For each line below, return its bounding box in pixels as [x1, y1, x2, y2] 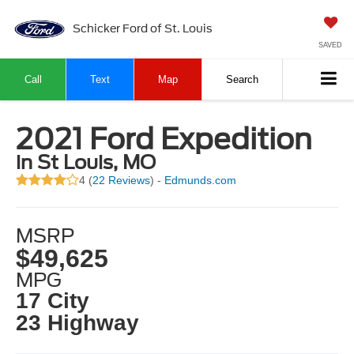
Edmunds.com [164, 174, 237, 187]
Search [226, 73, 258, 86]
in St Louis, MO [16, 151, 156, 175]
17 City [16, 288, 90, 313]
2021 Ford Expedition [16, 122, 313, 157]
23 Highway [16, 310, 140, 335]
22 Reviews [92, 174, 151, 187]
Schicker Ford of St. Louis [72, 21, 213, 35]
